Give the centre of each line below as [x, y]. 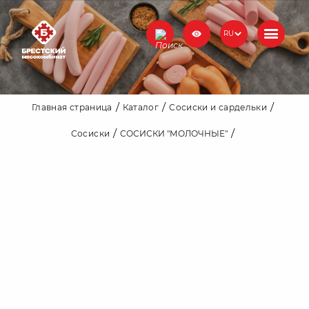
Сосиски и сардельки [218, 107]
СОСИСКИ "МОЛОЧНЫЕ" [174, 133]
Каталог [141, 107]
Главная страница [72, 107]
